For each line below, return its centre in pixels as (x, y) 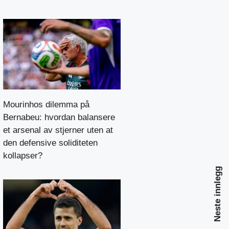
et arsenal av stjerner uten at (58, 130)
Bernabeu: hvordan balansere (59, 117)
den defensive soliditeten (50, 143)
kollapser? (23, 155)
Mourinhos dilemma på (46, 104)
